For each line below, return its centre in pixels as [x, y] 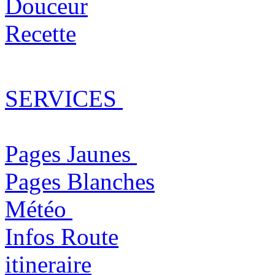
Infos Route [62, 236]
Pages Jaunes [71, 153]
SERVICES [64, 98]
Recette [41, 33]
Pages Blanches [80, 181]
